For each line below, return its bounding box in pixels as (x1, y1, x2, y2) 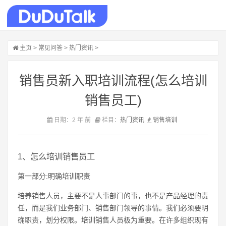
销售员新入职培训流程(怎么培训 (19, 73, 207, 88)
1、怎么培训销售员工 (18, 152, 95, 161)
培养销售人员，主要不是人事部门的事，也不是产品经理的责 (18, 192, 208, 200)
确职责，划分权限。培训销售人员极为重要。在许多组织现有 (18, 216, 208, 224)
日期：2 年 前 (52, 117, 92, 124)
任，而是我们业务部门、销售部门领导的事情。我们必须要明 (18, 204, 208, 212)
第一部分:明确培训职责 (18, 172, 90, 180)
